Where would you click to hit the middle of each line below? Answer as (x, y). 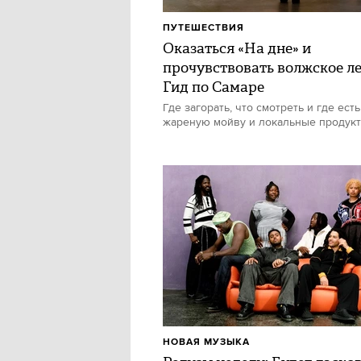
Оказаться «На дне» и (237, 48)
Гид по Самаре (214, 87)
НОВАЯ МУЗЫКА (206, 342)
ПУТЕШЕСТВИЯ (203, 28)
